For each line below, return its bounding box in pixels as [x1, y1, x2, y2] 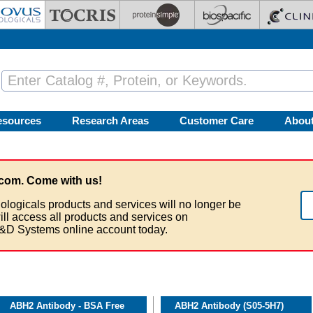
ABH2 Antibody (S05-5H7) [175, 300, 284, 312]
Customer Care [180, 115, 254, 126]
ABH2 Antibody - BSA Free [10, 300, 124, 312]
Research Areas [72, 115, 149, 126]
